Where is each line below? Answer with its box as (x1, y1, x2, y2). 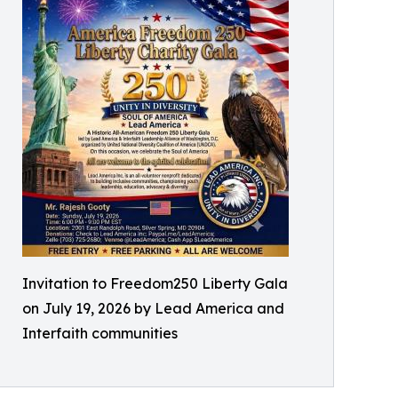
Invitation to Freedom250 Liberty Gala (22, 275, 288, 292)
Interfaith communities (22, 324, 178, 342)
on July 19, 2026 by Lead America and (22, 299, 284, 317)
